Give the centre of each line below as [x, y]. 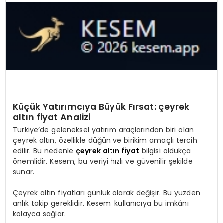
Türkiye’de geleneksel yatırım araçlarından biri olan [103, 130]
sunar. [24, 172]
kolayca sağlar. [40, 214]
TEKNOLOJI [29, 53]
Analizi [74, 117]
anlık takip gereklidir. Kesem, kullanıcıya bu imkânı [101, 203]
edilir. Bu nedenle [44, 151]
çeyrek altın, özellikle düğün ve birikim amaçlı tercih [105, 141]
